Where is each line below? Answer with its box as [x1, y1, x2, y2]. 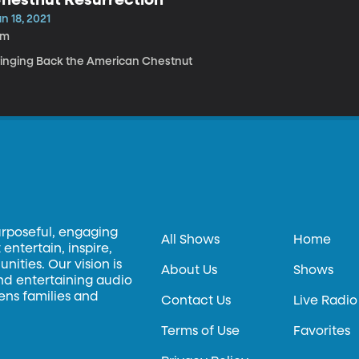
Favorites [293, 325, 351, 338]
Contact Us [161, 295, 232, 308]
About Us [161, 264, 218, 277]
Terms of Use [161, 325, 240, 338]
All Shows [161, 234, 220, 247]
